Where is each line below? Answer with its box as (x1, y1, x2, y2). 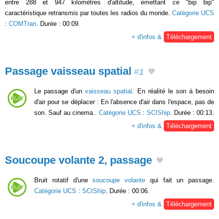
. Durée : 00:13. (170, 109, 214, 116)
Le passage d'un (34, 87, 86, 95)
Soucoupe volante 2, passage (5, 153, 152, 166)
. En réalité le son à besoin (132, 87, 215, 95)
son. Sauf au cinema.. (34, 109, 99, 116)
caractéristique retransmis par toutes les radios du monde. (5, 9, 172, 17)
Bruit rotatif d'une (34, 176, 93, 184)
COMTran (9, 20, 36, 28)
